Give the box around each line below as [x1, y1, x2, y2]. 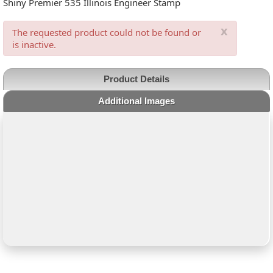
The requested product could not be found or [12, 26, 202, 38]
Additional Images [98, 96, 175, 106]
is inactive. [12, 38, 57, 51]
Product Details [103, 74, 169, 84]
